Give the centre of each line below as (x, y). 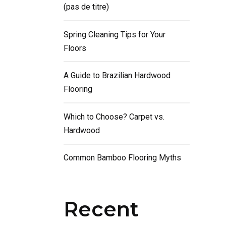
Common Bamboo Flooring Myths (122, 158)
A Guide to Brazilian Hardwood (117, 76)
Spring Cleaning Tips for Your (115, 34)
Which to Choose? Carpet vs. (114, 117)
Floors (75, 48)
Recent (101, 209)
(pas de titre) (86, 7)
